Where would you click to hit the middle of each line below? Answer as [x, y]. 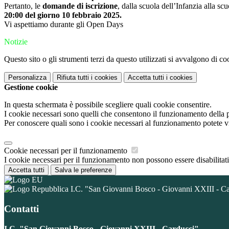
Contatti [21, 209]
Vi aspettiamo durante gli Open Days [64, 25]
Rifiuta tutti [73, 78]
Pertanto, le [23, 6]
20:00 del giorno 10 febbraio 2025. [63, 15]
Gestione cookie [31, 87]
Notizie [16, 42]
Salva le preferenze [83, 170]
